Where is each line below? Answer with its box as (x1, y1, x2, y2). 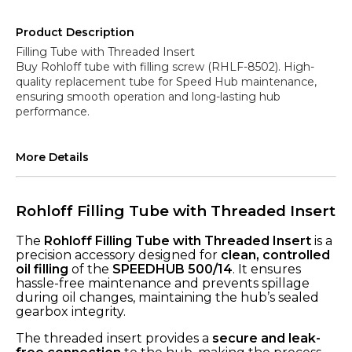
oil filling (16, 261, 68, 277)
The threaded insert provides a (16, 330, 212, 346)
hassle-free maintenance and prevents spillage (16, 275, 310, 291)
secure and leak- (212, 330, 321, 346)
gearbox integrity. (16, 303, 126, 319)
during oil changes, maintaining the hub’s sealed (16, 289, 319, 305)
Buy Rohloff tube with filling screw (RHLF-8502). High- (16, 60, 314, 74)
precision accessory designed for (16, 247, 221, 262)
